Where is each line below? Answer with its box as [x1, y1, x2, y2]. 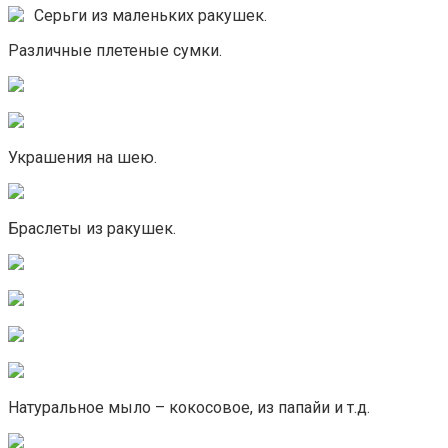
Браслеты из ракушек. [8, 219, 176, 239]
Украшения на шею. [8, 148, 157, 168]
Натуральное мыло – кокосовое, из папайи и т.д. [8, 398, 370, 418]
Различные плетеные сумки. [8, 41, 222, 61]
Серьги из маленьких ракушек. [34, 6, 267, 26]
